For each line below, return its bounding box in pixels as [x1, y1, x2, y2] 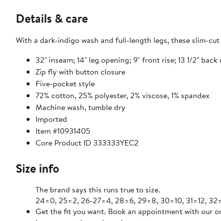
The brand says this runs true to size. [36, 184, 160, 195]
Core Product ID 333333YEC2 [36, 137, 139, 148]
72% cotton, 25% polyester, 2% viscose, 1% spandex [36, 90, 210, 101]
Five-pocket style [36, 78, 95, 89]
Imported [36, 113, 67, 125]
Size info [16, 160, 59, 177]
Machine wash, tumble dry [36, 102, 125, 113]
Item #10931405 [36, 125, 90, 137]
